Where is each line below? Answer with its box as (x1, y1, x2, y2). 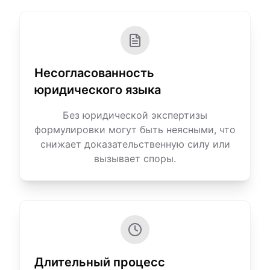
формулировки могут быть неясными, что (34, 124, 236, 136)
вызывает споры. (94, 152, 176, 165)
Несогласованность (34, 66, 154, 80)
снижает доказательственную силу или (40, 138, 230, 150)
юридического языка (34, 83, 161, 97)
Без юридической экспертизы (63, 109, 207, 121)
